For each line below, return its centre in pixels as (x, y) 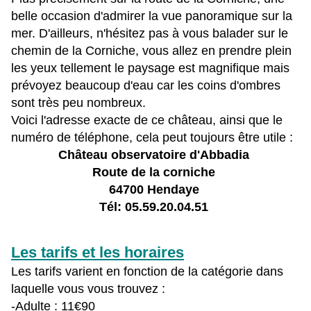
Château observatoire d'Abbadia (155, 155)
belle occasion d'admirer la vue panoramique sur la (152, 16)
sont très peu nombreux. (78, 103)
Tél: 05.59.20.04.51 (155, 207)
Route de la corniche (155, 173)
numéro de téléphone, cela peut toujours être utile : (152, 138)
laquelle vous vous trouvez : (88, 289)
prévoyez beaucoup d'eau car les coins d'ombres (146, 86)
